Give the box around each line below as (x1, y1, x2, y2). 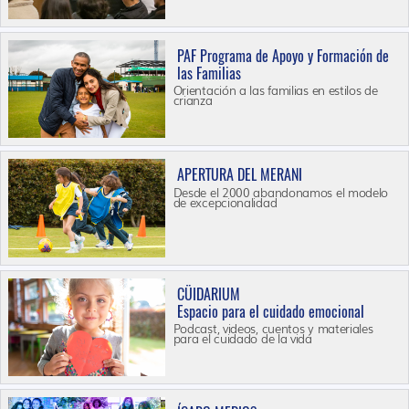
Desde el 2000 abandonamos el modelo (173, 183, 389, 201)
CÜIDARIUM (176, 284, 240, 304)
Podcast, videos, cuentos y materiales (173, 320, 373, 338)
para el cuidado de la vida (173, 330, 312, 348)
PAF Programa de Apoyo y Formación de (176, 46, 389, 66)
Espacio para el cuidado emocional (176, 301, 364, 321)
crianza (173, 91, 213, 110)
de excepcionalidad (173, 193, 278, 211)
